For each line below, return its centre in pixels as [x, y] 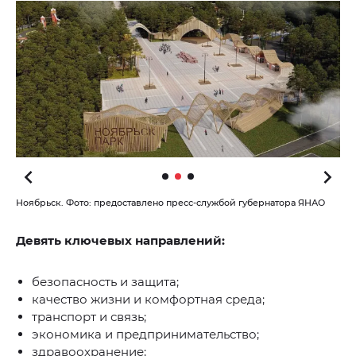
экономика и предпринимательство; [145, 335]
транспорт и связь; [89, 317]
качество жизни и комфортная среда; [148, 300]
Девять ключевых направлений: [120, 241]
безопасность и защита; [105, 282]
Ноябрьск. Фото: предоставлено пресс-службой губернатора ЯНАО [170, 203]
